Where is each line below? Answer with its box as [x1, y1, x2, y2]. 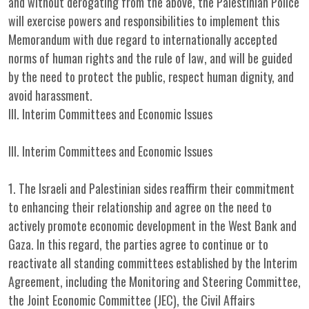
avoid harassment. [8, 86, 92, 104]
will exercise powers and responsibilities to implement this [8, 12, 279, 30]
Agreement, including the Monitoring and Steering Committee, [8, 272, 301, 290]
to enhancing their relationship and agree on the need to [8, 198, 272, 216]
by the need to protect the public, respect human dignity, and [8, 68, 294, 86]
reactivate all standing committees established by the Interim [8, 254, 297, 272]
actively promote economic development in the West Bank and [8, 217, 297, 235]
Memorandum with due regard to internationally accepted [8, 30, 277, 48]
